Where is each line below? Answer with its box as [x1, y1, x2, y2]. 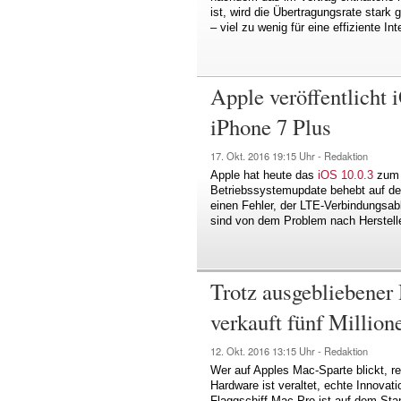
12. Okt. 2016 [210, 343, 272, 358]
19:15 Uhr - [272, 148, 324, 163]
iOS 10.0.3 [318, 167, 373, 182]
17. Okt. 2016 [210, 148, 272, 163]
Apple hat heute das [210, 167, 318, 182]
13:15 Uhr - [272, 343, 324, 358]
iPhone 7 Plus [210, 111, 331, 141]
